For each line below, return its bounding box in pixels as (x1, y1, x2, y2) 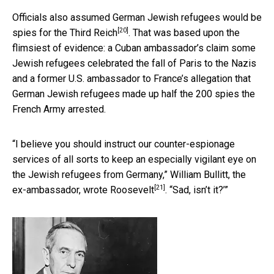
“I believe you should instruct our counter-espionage (12, 138, 235, 150)
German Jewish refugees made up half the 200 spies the (12, 87, 255, 100)
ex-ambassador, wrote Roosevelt (12, 183, 154, 196)
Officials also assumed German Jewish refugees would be (12, 11, 262, 23)
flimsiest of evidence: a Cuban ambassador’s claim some (12, 42, 256, 54)
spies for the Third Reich (12, 26, 117, 39)
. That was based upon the (128, 26, 240, 39)
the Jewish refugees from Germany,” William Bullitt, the (12, 168, 246, 180)
